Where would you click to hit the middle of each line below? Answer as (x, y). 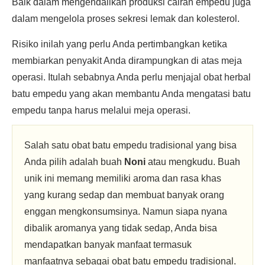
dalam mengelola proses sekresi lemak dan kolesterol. (126, 19)
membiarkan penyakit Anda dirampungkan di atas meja (127, 61)
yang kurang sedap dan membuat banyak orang (124, 195)
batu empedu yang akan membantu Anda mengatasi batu (131, 94)
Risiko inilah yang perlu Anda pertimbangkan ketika (119, 44)
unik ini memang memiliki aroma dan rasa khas (123, 178)
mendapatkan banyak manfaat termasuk (108, 245)
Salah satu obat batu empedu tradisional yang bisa (130, 145)
